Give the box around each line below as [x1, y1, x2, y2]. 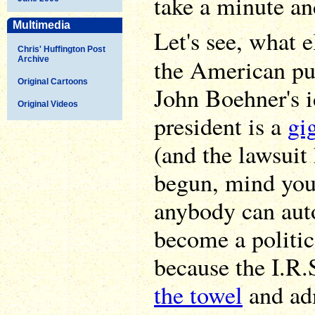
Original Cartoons [18, 76, 88, 86]
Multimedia [13, 18, 70, 31]
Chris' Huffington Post [18, 44, 105, 54]
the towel [154, 278, 243, 311]
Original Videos [18, 98, 78, 109]
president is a [154, 110, 288, 142]
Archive [18, 53, 49, 64]
